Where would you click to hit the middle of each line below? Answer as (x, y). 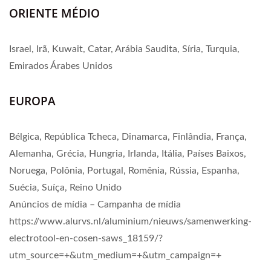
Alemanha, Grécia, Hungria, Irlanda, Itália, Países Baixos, (128, 153)
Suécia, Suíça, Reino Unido (65, 187)
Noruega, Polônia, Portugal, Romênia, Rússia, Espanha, (124, 170)
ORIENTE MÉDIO (54, 13)
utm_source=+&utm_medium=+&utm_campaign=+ (115, 255)
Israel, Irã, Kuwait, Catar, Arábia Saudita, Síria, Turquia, (124, 49)
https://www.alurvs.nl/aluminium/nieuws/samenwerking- (130, 221)
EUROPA (32, 101)
